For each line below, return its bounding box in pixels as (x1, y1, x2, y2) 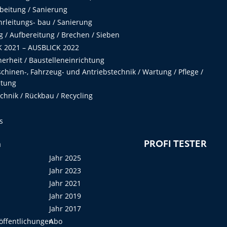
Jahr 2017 (49, 204, 82, 213)
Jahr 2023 (49, 166, 82, 175)
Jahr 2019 (49, 191, 82, 201)
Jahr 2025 (49, 153, 82, 163)
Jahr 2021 (49, 178, 82, 188)
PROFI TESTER (143, 140, 207, 149)
